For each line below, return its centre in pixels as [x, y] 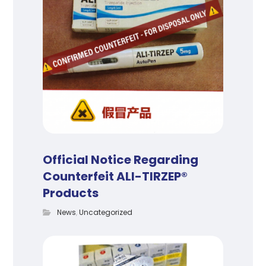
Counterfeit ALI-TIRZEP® [115, 176]
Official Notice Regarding [121, 159]
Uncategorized [106, 212]
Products [71, 193]
